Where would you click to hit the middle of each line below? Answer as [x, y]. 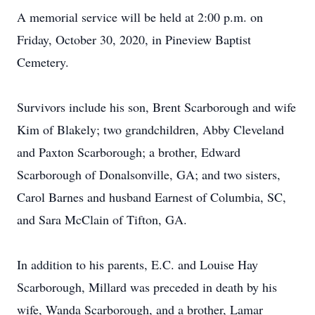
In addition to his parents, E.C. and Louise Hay [137, 264]
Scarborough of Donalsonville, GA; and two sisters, [149, 174]
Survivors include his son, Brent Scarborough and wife [156, 107]
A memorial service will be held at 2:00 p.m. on [140, 17]
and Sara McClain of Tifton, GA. [102, 219]
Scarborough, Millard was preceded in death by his [147, 287]
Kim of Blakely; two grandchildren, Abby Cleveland [150, 129]
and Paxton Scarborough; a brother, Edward [129, 152]
